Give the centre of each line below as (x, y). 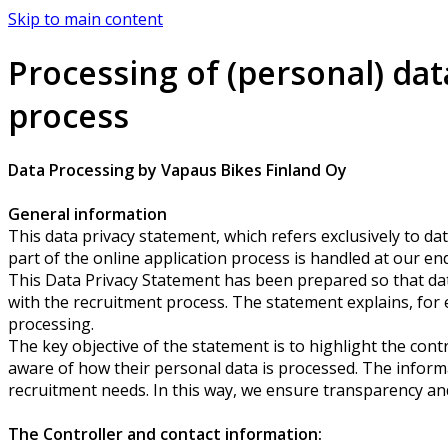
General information (87, 213)
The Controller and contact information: (165, 433)
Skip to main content (85, 19)
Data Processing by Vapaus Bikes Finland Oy (177, 169)
